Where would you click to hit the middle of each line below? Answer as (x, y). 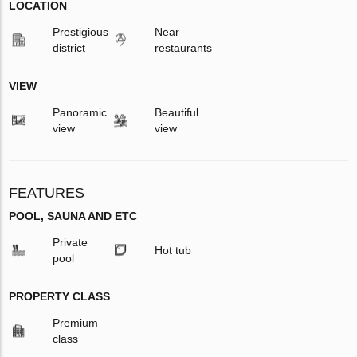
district (69, 47)
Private (71, 242)
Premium (76, 322)
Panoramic (80, 112)
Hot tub (173, 250)
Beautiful (176, 112)
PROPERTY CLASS (60, 296)
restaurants (183, 47)
